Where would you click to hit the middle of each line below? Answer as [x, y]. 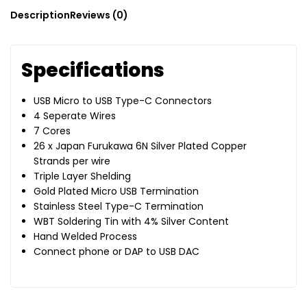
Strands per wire [72, 161]
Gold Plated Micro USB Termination [116, 192]
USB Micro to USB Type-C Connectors [123, 101]
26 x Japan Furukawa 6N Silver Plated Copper [140, 146]
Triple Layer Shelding [83, 176]
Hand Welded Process [86, 237]
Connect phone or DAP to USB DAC [117, 252]
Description [40, 15]
